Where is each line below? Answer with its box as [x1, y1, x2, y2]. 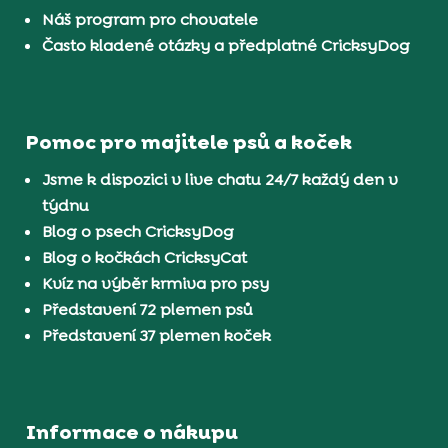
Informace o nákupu [26, 418, 239, 445]
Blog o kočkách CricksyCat [42, 246, 248, 268]
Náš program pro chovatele [42, 9, 259, 31]
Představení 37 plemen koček [42, 324, 272, 346]
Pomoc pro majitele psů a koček [26, 128, 353, 155]
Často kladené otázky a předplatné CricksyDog [42, 35, 411, 57]
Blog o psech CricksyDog [42, 220, 235, 242]
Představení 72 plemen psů [42, 298, 254, 320]
